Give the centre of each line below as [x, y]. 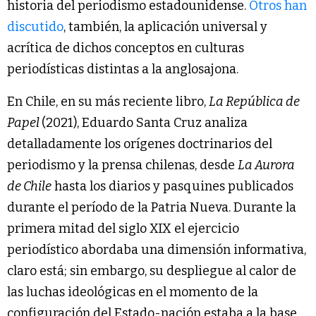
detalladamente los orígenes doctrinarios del [140, 144]
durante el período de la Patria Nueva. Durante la [152, 208]
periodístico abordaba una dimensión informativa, [157, 250]
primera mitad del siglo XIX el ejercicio [123, 229]
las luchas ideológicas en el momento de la [133, 292]
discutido [35, 27]
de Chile [29, 187]
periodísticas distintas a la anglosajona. [123, 69]
